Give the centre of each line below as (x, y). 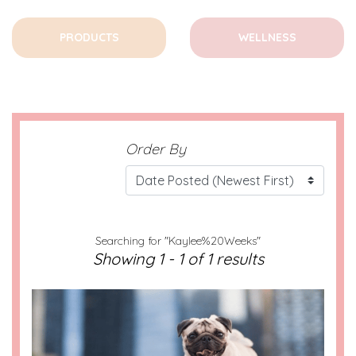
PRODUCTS (89, 37)
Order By (156, 149)
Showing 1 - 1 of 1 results (178, 259)
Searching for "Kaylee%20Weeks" (178, 241)
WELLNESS (267, 37)
